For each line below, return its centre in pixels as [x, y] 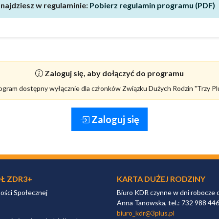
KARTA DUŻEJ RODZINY [161, 179]
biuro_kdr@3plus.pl [146, 213]
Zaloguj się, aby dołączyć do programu [114, 73]
